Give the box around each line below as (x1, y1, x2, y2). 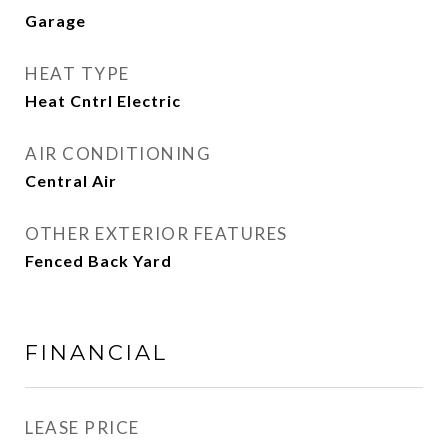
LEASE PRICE (25, 417, 140, 438)
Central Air (25, 171, 117, 190)
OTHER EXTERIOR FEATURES (25, 223, 288, 244)
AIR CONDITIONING (25, 143, 211, 164)
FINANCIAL (25, 340, 168, 365)
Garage (25, 11, 86, 30)
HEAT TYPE (25, 63, 130, 84)
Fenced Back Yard (25, 251, 172, 270)
